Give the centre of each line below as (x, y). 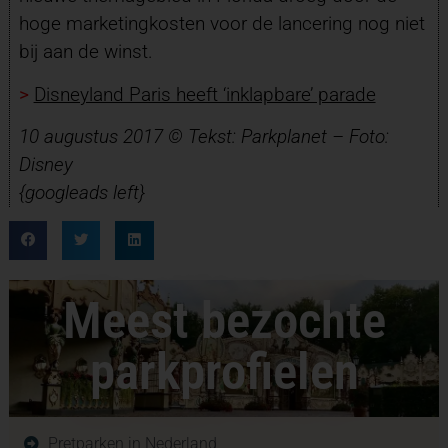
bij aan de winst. (88, 52)
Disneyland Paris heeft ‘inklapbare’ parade (204, 94)
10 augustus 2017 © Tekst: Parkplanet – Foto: (203, 136)
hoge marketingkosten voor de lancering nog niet (221, 24)
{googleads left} (81, 192)
